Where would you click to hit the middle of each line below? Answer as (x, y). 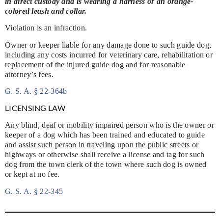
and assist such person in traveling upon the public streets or (102, 145)
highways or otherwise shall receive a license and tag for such (105, 155)
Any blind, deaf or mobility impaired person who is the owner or (110, 125)
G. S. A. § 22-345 (34, 191)
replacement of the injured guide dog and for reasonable (95, 64)
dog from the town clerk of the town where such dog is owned (106, 165)
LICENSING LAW (35, 108)
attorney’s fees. (29, 74)
